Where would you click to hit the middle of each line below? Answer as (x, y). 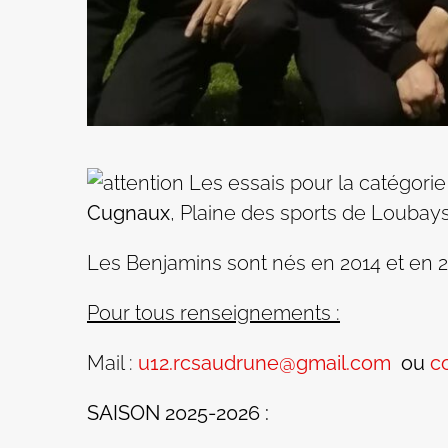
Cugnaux (128, 213)
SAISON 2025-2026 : (178, 413)
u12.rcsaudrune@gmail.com (264, 363)
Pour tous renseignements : (213, 313)
